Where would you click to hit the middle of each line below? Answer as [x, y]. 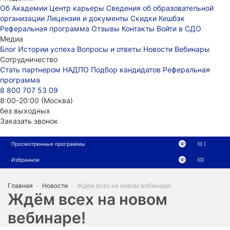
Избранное [25, 160]
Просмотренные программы [48, 144]
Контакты [139, 28]
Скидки [145, 18]
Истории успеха [47, 49]
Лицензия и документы [89, 18]
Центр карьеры [78, 8]
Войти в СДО [179, 28]
